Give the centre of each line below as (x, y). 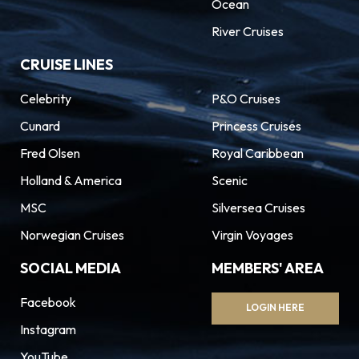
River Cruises (247, 31)
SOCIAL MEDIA (71, 268)
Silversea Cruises (258, 208)
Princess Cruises (256, 126)
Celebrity (46, 99)
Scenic (229, 180)
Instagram (48, 329)
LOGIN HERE (275, 307)
